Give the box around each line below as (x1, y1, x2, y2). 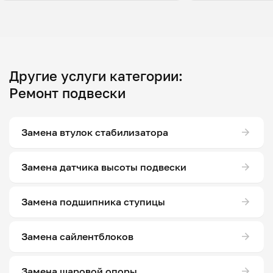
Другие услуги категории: (9, 67, 183, 84)
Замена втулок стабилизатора (21, 126, 168, 139)
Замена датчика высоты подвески (21, 161, 186, 174)
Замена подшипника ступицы (21, 196, 165, 208)
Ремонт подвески (9, 84, 126, 101)
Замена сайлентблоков (21, 230, 133, 243)
